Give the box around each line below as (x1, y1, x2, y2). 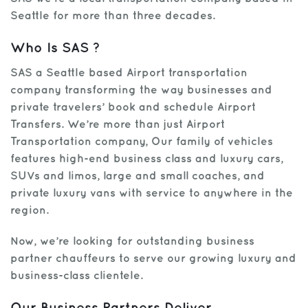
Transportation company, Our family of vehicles (10, 137, 273, 147)
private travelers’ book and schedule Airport (10, 102, 256, 113)
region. (10, 206, 49, 216)
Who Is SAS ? (10, 42, 100, 54)
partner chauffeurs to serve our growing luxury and (10, 254, 296, 264)
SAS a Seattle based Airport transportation (10, 68, 247, 78)
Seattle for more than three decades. (10, 11, 215, 21)
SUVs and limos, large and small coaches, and (10, 171, 265, 181)
